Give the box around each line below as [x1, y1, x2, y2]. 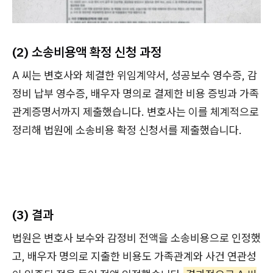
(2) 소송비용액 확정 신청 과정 [12, 43, 161, 60]
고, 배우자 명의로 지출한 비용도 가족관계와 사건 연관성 [12, 249, 257, 263]
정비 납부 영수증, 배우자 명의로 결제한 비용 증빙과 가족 [12, 87, 259, 101]
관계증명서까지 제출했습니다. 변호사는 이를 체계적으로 [12, 105, 259, 119]
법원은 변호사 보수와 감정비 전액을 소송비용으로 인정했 [12, 231, 261, 245]
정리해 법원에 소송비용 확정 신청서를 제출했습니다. [12, 123, 242, 137]
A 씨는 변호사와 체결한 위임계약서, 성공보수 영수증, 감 [12, 68, 257, 82]
